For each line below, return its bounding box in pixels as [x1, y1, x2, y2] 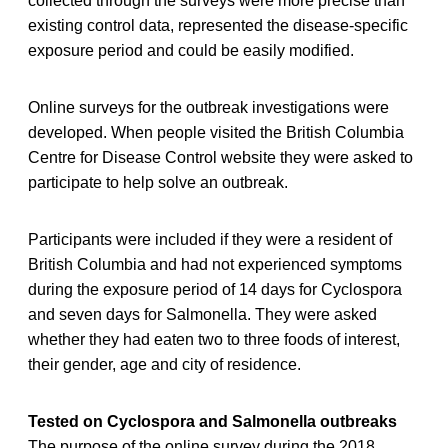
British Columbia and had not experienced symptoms [28, 255, 402, 273]
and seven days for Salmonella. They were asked [28, 305, 377, 323]
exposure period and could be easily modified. [28, 41, 354, 59]
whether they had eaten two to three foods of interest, [28, 330, 400, 348]
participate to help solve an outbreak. [28, 173, 288, 191]
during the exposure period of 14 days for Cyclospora [28, 280, 402, 298]
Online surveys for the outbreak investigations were [28, 98, 389, 116]
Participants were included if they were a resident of [28, 230, 392, 248]
